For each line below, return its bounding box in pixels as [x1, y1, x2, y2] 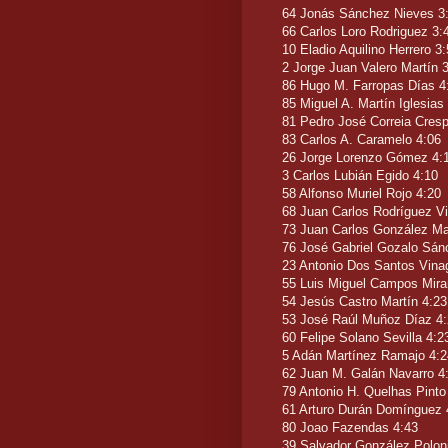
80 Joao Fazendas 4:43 [282, 420, 418, 436]
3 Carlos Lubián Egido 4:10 [282, 168, 438, 184]
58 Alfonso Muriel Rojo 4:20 [282, 186, 441, 202]
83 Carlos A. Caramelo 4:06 [282, 132, 441, 148]
